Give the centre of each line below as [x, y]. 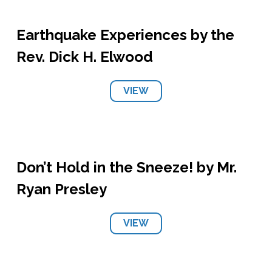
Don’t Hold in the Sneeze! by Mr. [126, 167]
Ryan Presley [61, 189]
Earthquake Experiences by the [125, 35]
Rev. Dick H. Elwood [84, 57]
